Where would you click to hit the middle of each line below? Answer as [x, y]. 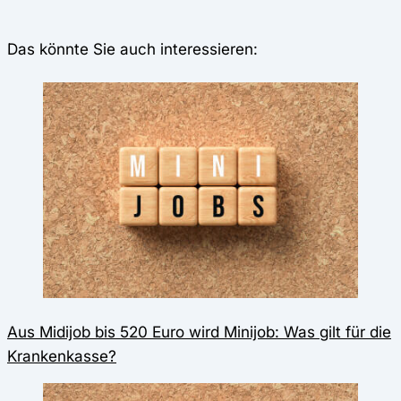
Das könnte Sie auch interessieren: [132, 48]
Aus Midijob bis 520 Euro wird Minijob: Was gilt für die [199, 332]
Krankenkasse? [62, 356]
